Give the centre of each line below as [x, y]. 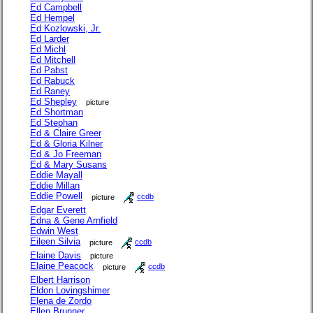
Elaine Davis [56, 255]
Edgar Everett [58, 210]
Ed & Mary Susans [68, 164]
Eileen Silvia [55, 242]
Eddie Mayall [56, 175]
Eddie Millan [55, 185]
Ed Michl [48, 49]
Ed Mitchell [53, 59]
